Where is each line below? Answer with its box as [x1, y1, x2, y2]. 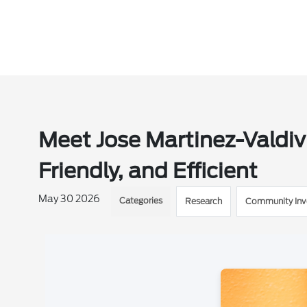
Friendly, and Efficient [38, 158, 258, 183]
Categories [119, 195, 163, 206]
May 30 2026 [38, 193, 101, 204]
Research [185, 196, 223, 206]
